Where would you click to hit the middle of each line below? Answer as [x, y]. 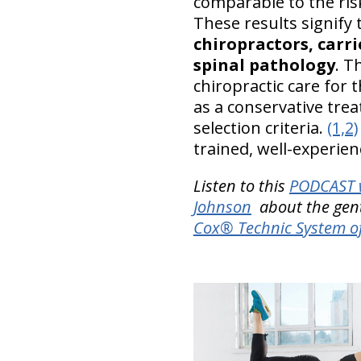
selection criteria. [260, 127]
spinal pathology [264, 64]
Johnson [222, 206]
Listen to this [241, 185]
